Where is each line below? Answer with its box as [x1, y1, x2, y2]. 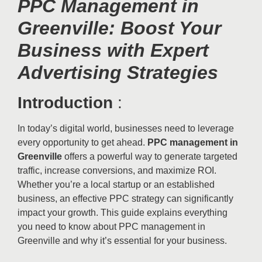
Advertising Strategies [18, 61, 218, 83]
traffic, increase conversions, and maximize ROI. [18, 165, 216, 175]
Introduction [18, 93, 113, 112]
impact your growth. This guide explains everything [18, 207, 227, 218]
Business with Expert [18, 39, 209, 61]
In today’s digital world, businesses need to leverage [18, 123, 234, 133]
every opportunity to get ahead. [18, 137, 147, 147]
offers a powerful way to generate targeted [62, 151, 237, 161]
